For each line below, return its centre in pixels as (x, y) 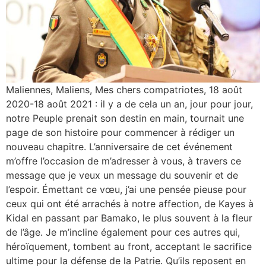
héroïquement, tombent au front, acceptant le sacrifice (129, 246)
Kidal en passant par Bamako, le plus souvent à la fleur (129, 218)
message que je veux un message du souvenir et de (122, 175)
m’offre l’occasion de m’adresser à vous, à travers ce (123, 161)
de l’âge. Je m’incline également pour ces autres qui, (123, 232)
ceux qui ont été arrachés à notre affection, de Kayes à (130, 203)
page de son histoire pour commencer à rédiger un (120, 132)
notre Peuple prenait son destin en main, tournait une (125, 118)
